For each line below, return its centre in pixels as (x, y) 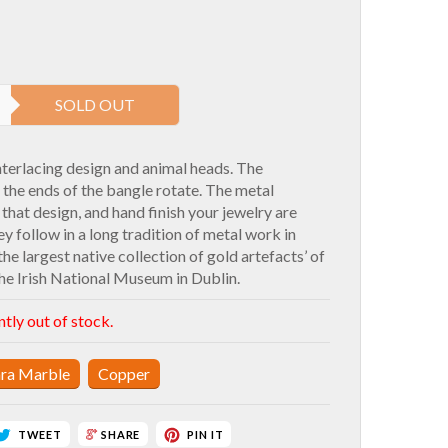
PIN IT (205, 435)
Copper (124, 373)
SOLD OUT (95, 104)
